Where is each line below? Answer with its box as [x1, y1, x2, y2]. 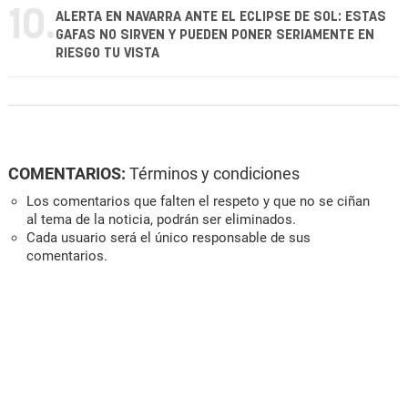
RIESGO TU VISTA [56, 46, 159, 61]
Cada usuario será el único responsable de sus [26, 229, 311, 247]
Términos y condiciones [129, 164, 300, 184]
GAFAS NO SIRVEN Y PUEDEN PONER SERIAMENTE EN [56, 28, 374, 43]
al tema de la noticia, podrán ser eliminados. [26, 211, 296, 229]
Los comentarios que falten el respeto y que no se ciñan [26, 193, 370, 210]
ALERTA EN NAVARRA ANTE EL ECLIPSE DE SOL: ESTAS [56, 10, 386, 25]
